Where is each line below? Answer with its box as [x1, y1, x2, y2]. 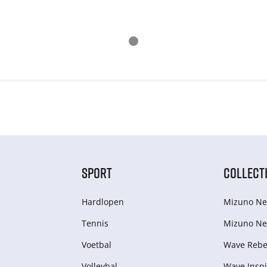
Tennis [81, 218, 108, 229]
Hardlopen [81, 196, 124, 208]
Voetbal [81, 239, 111, 251]
